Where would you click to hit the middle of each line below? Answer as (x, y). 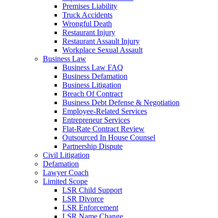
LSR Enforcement (90, 208)
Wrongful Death (87, 24)
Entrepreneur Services (96, 120)
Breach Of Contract (92, 94)
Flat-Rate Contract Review (103, 129)
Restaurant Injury (89, 32)
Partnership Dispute (92, 146)
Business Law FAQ (93, 67)
